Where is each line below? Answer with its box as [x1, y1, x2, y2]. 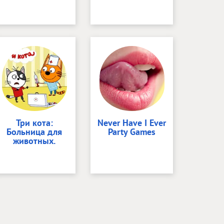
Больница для [6, 126, 62, 137]
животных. [13, 135, 55, 146]
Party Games [108, 126, 155, 137]
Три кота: [15, 117, 53, 128]
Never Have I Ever [97, 117, 166, 128]
